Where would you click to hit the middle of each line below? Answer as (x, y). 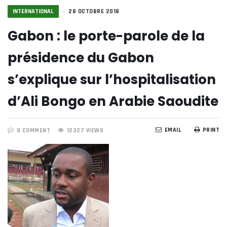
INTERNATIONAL (33, 11)
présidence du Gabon (81, 58)
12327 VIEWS (85, 130)
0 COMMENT (33, 130)
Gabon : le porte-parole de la (106, 36)
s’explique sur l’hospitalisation (112, 80)
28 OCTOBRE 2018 (94, 11)
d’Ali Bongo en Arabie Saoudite (113, 101)
